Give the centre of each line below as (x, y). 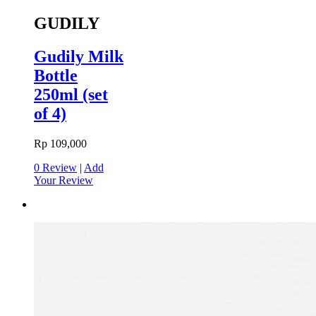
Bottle (56, 75)
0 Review (55, 167)
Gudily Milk (79, 56)
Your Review (63, 180)
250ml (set (71, 94)
